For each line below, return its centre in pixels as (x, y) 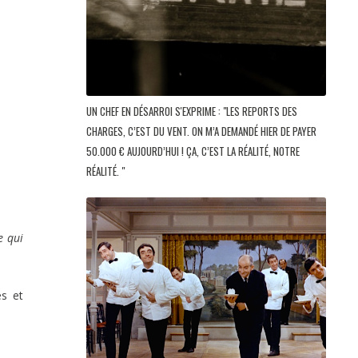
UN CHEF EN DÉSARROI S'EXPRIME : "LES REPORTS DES (192, 111)
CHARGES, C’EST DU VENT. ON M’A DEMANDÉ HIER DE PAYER (201, 131)
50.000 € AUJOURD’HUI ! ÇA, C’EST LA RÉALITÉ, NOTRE (193, 151)
